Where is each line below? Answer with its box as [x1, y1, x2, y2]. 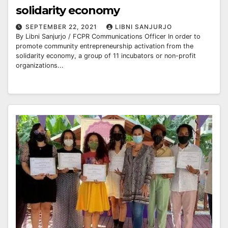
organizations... [16, 62, 64, 70]
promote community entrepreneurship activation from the [16, 42, 193, 50]
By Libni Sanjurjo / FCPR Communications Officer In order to [16, 33, 201, 41]
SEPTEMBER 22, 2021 [25, 23, 99, 31]
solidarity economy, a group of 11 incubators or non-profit [16, 52, 196, 60]
